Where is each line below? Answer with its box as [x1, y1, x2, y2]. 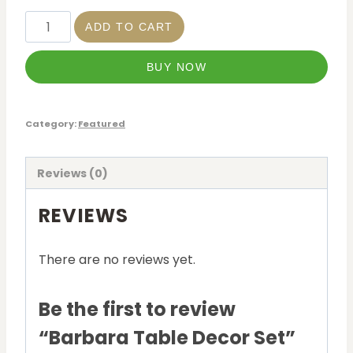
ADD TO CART [85, 20, 173, 34]
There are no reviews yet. [39, 250, 195, 269]
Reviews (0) [37, 165, 109, 181]
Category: [25, 117, 78, 131]
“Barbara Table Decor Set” [39, 324, 295, 351]
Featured [78, 117, 125, 131]
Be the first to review [39, 295, 236, 322]
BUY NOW [146, 61, 207, 74]
